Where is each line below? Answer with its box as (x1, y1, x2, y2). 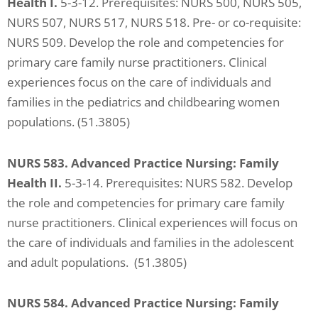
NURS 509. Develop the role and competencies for (7, 33, 284, 50)
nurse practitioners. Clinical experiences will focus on (7, 214, 297, 231)
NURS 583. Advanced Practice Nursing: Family (7, 154, 279, 171)
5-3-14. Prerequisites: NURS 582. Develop (62, 174, 292, 191)
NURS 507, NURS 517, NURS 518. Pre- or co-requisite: (7, 13, 301, 31)
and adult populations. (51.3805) (7, 253, 187, 270)
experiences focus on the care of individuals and (7, 73, 271, 90)
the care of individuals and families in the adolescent (7, 234, 294, 251)
